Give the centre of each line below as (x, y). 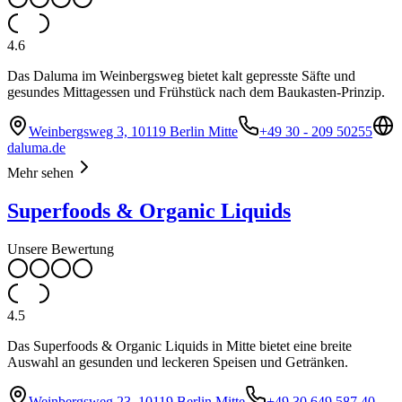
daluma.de (36, 147)
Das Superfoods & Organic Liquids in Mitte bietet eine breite (179, 345)
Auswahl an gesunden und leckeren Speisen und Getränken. (178, 362)
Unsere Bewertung (61, 249)
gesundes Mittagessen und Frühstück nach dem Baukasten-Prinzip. (196, 92)
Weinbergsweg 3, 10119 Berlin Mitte (133, 131)
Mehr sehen (40, 172)
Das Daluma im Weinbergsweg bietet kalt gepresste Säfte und (181, 75)
